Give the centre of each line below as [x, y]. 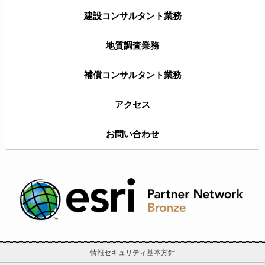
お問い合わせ [132, 134]
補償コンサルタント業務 [132, 75]
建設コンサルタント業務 [132, 16]
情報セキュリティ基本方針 [132, 253]
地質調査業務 [132, 46]
